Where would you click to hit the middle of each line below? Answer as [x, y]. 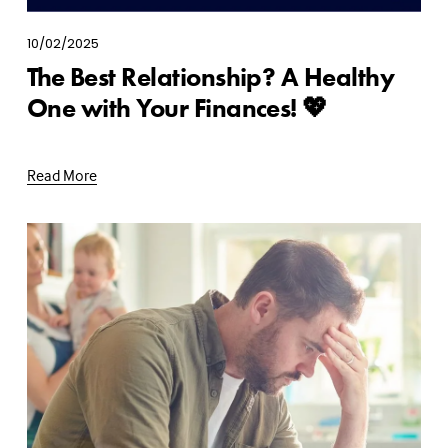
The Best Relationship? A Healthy [210, 77]
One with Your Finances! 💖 [177, 108]
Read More [61, 175]
